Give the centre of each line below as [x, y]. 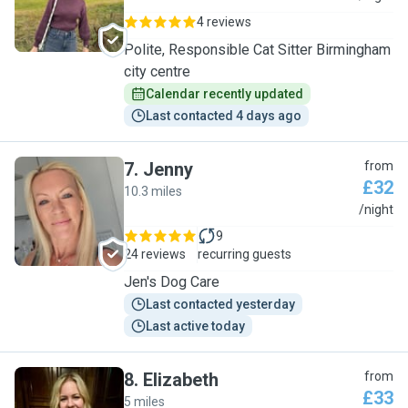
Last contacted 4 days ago [224, 116]
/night [376, 209]
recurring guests [245, 254]
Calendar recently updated [224, 94]
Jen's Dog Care [172, 282]
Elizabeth [181, 380]
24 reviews [155, 254]
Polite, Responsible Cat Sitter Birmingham [257, 50]
